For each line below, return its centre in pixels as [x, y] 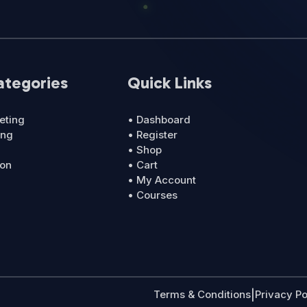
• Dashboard [159, 119]
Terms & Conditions [202, 294]
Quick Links [170, 82]
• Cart [143, 164]
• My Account [162, 180]
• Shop [145, 149]
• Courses [153, 195]
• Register [153, 134]
